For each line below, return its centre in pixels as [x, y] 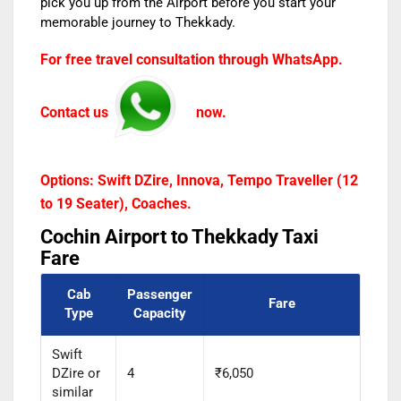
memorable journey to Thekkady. [138, 23]
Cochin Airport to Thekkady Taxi [179, 237]
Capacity [160, 314]
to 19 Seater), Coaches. [116, 204]
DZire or [76, 374]
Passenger [160, 295]
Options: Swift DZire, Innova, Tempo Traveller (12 [199, 181]
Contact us [76, 112]
